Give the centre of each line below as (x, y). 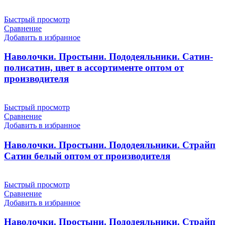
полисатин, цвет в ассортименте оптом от (94, 68)
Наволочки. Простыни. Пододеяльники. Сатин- (108, 57)
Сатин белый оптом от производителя (87, 156)
